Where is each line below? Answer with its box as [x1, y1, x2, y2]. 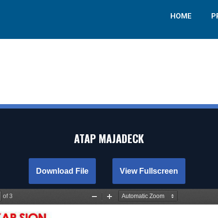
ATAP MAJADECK [74, 130, 144, 146]
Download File [36, 167, 89, 176]
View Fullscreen [120, 167, 179, 176]
